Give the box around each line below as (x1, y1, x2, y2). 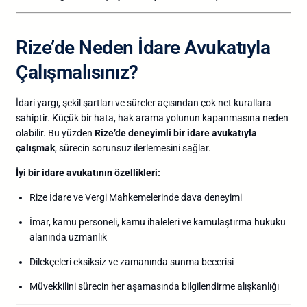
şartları (83, 97, 115, 108)
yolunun (166, 112, 202, 123)
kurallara (234, 97, 271, 108)
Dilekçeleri (29, 256, 73, 267)
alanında (29, 231, 69, 243)
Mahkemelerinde (109, 191, 181, 203)
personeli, (79, 216, 121, 228)
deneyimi (204, 191, 242, 203)
